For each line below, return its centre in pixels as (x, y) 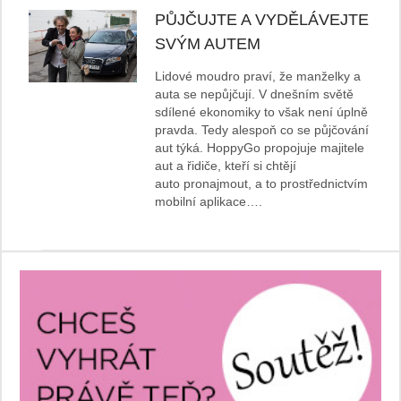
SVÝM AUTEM (208, 44)
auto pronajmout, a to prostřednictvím (262, 184)
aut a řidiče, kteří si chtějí (226, 166)
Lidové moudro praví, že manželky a (258, 77)
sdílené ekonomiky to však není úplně (262, 112)
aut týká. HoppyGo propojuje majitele (260, 148)
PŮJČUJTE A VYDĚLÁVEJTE (262, 20)
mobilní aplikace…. (209, 202)
